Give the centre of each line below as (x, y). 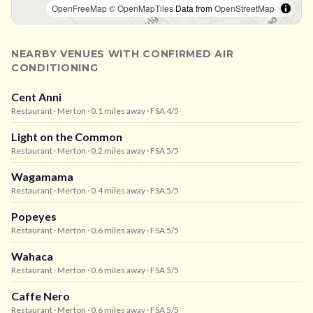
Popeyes (34, 216)
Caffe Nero (41, 296)
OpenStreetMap (245, 8)
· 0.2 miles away (116, 151)
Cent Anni (36, 97)
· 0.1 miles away (116, 111)
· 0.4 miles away (116, 190)
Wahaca (32, 256)
